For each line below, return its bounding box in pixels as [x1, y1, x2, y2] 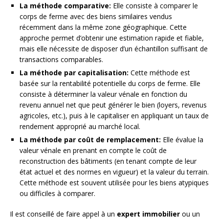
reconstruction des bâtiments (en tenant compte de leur [20, 156, 197, 166]
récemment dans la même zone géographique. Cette [20, 22, 187, 32]
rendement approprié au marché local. [20, 122, 140, 131]
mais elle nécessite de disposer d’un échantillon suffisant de [20, 44, 208, 54]
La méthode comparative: [20, 1, 111, 11]
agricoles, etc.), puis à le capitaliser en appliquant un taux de [20, 111, 209, 121]
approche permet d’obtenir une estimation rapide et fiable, [20, 33, 204, 43]
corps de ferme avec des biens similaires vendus [20, 12, 172, 22]
